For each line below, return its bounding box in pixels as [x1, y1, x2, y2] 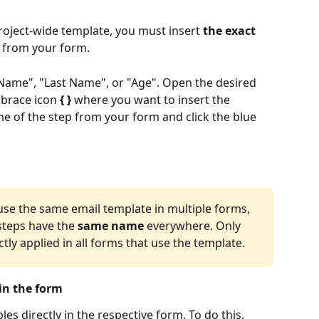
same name [78, 217, 144, 234]
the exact [203, 23, 258, 39]
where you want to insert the [71, 91, 233, 108]
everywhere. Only [144, 217, 244, 234]
